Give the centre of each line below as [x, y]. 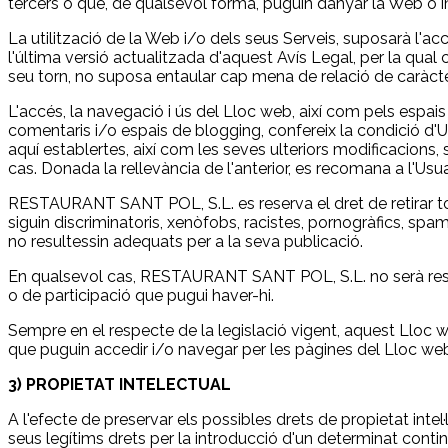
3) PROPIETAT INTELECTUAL [119, 384]
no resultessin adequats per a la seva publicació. [185, 241]
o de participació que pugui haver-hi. [141, 295]
